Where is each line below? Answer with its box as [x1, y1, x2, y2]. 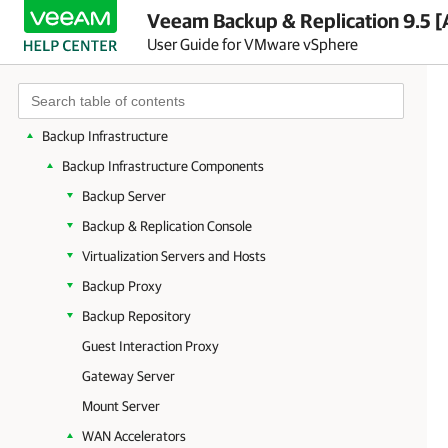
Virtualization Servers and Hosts [82, 248, 266, 264]
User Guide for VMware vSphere [147, 34, 358, 53]
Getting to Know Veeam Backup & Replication [42, 68, 303, 84]
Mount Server [82, 398, 160, 414]
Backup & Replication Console [82, 218, 252, 234]
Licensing [42, 38, 95, 54]
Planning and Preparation [42, 8, 188, 24]
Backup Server [82, 188, 166, 204]
